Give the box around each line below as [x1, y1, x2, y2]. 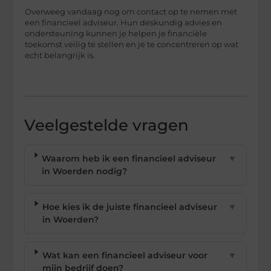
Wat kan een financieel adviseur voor [42, 249, 207, 261]
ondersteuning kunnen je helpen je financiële [25, 29, 207, 39]
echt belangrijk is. [25, 51, 96, 60]
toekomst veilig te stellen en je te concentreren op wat [25, 40, 239, 50]
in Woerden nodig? [42, 165, 128, 177]
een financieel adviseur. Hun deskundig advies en [25, 18, 223, 28]
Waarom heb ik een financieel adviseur [42, 152, 217, 164]
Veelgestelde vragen [24, 115, 189, 135]
